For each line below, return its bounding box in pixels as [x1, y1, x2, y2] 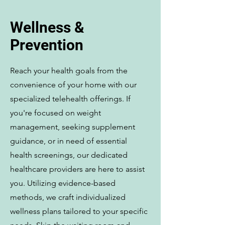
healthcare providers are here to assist [10, 164, 145, 174]
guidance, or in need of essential [10, 136, 127, 146]
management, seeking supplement [10, 122, 135, 132]
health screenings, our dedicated [10, 150, 128, 160]
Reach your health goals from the [10, 66, 128, 75]
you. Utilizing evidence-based [10, 178, 116, 188]
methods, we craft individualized [10, 192, 126, 202]
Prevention [10, 36, 83, 54]
